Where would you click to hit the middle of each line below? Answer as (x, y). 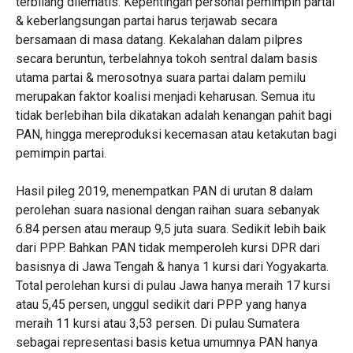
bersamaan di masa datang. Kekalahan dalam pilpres (159, 40)
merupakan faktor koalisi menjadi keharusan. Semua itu (165, 97)
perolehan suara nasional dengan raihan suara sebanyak (167, 210)
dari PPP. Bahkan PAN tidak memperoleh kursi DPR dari (167, 248)
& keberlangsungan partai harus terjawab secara (146, 21)
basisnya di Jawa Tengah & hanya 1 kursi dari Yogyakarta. (172, 267)
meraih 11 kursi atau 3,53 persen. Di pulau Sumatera (157, 323)
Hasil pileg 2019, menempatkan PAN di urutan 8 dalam (164, 191)
